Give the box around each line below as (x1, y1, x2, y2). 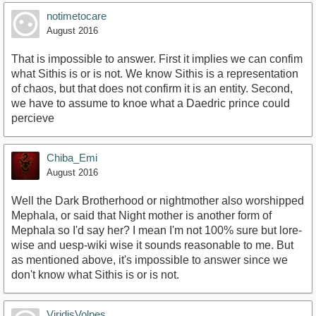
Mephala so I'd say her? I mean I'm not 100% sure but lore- (11, 224, 302, 237)
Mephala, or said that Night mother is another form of (11, 209, 272, 222)
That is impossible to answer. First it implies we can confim (11, 53, 303, 66)
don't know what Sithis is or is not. (11, 269, 179, 281)
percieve (11, 112, 54, 125)
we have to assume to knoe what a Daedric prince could (11, 97, 290, 110)
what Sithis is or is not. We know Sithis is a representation (11, 68, 298, 80)
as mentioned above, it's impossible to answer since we (11, 254, 288, 267)
